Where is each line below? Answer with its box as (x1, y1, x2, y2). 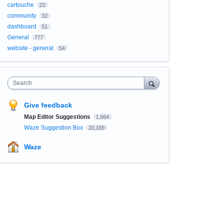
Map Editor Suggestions (24, 113, 92, 120)
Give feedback (24, 101, 72, 109)
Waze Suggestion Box (24, 124, 84, 131)
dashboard (7, 23, 36, 30)
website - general (7, 45, 54, 52)
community (7, 12, 36, 19)
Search (12, 80, 32, 86)
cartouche (7, 1, 34, 8)
